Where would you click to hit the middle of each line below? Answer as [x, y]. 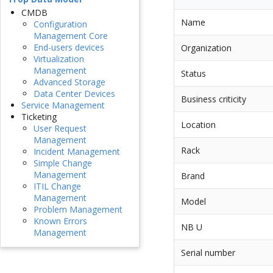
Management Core [71, 36]
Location [199, 124]
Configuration [60, 24]
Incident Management [77, 152]
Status [194, 73]
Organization [207, 48]
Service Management [63, 105]
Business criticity [214, 99]
